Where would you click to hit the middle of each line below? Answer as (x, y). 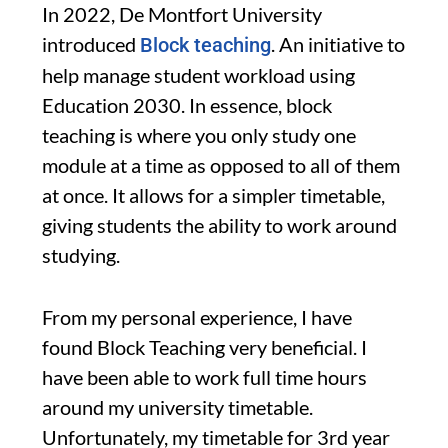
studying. (81, 254)
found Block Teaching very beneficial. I (204, 346)
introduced (91, 43)
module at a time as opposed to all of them (221, 164)
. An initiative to (338, 43)
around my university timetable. (177, 406)
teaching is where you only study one (199, 134)
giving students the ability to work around (219, 224)
